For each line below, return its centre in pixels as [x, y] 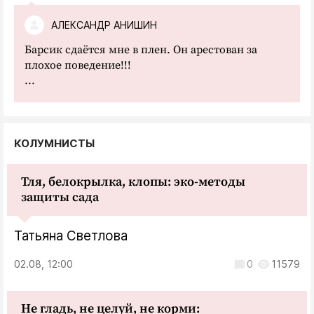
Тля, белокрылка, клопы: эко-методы [133, 182]
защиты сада [60, 197]
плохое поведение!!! [78, 65]
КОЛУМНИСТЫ [54, 143]
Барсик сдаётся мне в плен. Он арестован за [141, 49]
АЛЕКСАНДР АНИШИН [104, 25]
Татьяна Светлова [71, 235]
